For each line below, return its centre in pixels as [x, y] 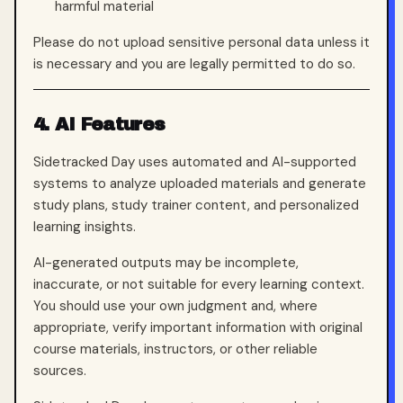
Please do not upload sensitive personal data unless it [201, 42]
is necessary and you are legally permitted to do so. [194, 64]
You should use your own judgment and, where [175, 306]
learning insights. [85, 227]
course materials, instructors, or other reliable [175, 349]
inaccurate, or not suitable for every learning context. [199, 284]
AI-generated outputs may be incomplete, [166, 263]
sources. [60, 371]
